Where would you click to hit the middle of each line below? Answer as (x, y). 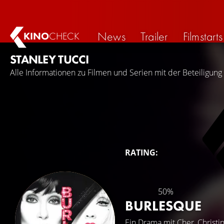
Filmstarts (203, 36)
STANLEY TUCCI (49, 59)
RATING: (141, 152)
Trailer (154, 36)
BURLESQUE (163, 206)
